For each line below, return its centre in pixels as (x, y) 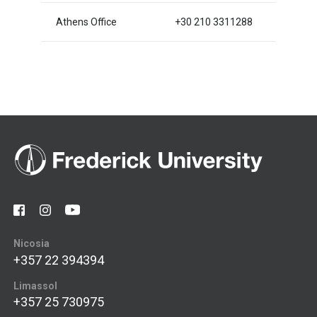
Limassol (35, 286)
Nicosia (31, 244)
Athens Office (87, 22)
